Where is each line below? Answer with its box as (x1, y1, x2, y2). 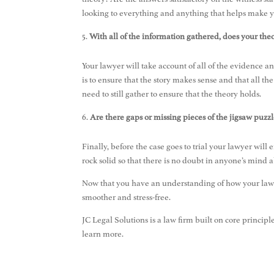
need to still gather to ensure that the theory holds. (82, 89, 264, 98)
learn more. (82, 229, 126, 239)
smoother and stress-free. (82, 192, 173, 202)
